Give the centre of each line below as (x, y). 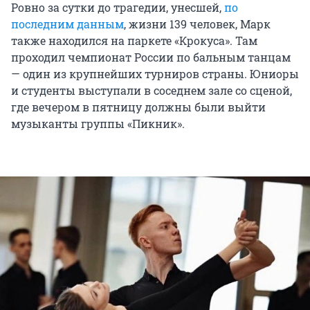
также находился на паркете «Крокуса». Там (134, 41)
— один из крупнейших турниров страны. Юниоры (155, 74)
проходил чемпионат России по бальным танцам (151, 57)
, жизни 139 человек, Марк (197, 24)
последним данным (67, 24)
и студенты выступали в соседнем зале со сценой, (152, 91)
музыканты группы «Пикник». (98, 124)
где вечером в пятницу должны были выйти (138, 107)
